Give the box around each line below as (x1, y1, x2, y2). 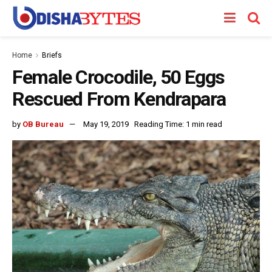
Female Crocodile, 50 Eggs (12, 66, 225, 89)
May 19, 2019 (83, 119, 129, 129)
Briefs (42, 51, 62, 59)
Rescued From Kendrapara (12, 87, 226, 110)
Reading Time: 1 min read (134, 119, 222, 129)
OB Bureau (22, 119, 64, 129)
